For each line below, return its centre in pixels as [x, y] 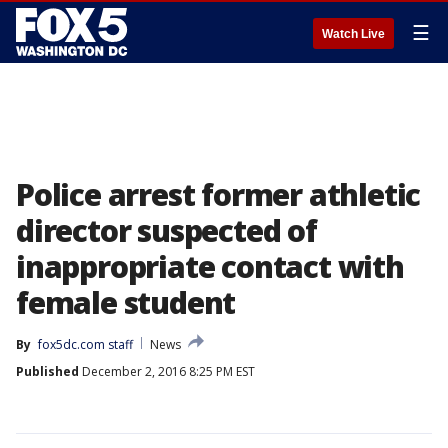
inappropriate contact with [210, 266]
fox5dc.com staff [85, 344]
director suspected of [166, 230]
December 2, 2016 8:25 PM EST [167, 371]
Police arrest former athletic [218, 194]
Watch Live [353, 34]
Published [47, 371]
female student [126, 302]
